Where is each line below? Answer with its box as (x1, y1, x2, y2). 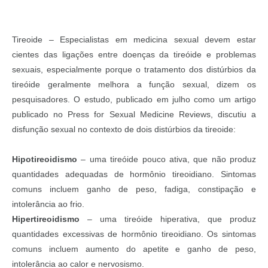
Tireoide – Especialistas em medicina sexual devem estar (12, 35, 256, 45)
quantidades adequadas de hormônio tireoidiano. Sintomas (12, 169, 256, 179)
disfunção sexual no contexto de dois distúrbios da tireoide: (12, 124, 236, 135)
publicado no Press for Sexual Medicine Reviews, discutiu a (12, 109, 256, 120)
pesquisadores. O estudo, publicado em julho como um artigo (12, 95, 256, 105)
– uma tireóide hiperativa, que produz (80, 214, 256, 224)
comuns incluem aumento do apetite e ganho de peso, (12, 244, 256, 254)
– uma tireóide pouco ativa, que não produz (77, 154, 256, 165)
